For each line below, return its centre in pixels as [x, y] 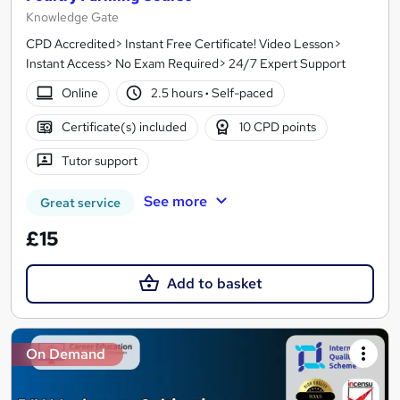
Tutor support [99, 161]
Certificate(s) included [124, 127]
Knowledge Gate [72, 17]
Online [79, 93]
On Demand [66, 354]
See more [175, 201]
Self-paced [242, 93]
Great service [80, 202]
